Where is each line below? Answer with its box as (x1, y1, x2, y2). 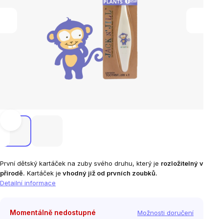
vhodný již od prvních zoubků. (61, 169, 157, 177)
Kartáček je (27, 169, 61, 177)
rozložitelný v (161, 159, 203, 167)
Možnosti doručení (137, 209, 194, 217)
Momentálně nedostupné (10, 208, 96, 217)
